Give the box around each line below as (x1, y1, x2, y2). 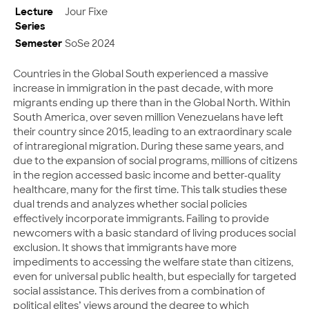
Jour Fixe (65, 4, 108, 18)
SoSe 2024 (65, 36, 115, 50)
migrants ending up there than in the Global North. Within (13, 96, 290, 109)
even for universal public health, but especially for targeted (13, 270, 297, 283)
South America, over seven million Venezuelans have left (13, 110, 283, 123)
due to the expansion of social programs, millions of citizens (13, 154, 297, 167)
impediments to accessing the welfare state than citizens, (13, 255, 293, 268)
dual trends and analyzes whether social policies (13, 197, 247, 210)
